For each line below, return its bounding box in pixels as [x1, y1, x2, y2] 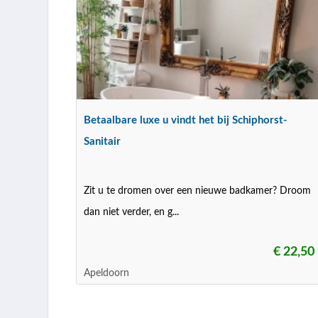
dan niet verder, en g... [84, 207, 180, 217]
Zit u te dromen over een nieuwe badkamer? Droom [84, 186, 312, 196]
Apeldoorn [84, 268, 130, 278]
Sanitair [84, 136, 121, 147]
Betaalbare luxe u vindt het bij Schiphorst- [84, 115, 288, 126]
